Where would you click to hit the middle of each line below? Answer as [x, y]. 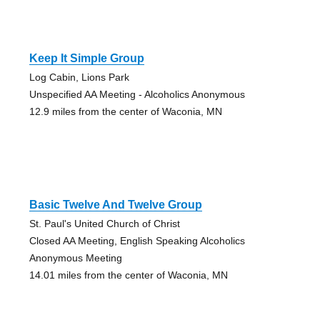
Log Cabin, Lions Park [79, 77]
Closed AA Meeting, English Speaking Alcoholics [137, 240]
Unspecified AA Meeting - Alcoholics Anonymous [137, 94]
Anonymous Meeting [75, 257]
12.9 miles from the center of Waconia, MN [125, 111]
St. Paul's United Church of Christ [104, 223]
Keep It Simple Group [86, 58]
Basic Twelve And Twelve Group [115, 204]
